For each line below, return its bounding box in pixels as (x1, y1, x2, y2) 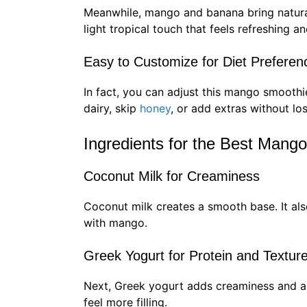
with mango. (84, 216, 147, 230)
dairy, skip (84, 101, 140, 116)
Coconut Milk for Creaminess (84, 169, 260, 184)
